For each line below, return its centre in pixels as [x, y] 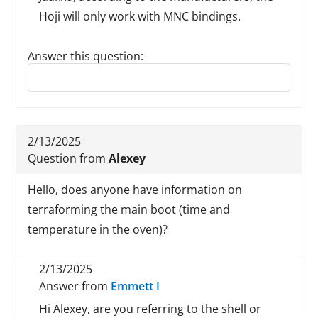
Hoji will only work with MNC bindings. [140, 16]
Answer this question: [86, 56]
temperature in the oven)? [98, 229]
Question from [68, 158]
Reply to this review [79, 70]
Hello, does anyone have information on [135, 190]
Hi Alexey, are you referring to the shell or [150, 309]
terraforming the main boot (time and [129, 209]
